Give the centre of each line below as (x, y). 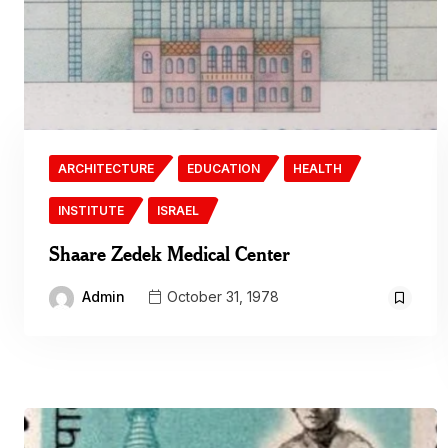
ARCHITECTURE (106, 168)
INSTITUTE (91, 210)
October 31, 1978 (221, 297)
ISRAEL (178, 210)
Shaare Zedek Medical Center (169, 253)
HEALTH (317, 168)
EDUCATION (223, 168)
